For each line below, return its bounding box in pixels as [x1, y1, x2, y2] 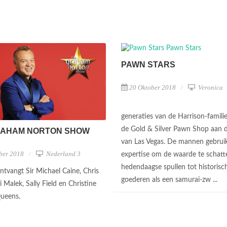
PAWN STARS [121, 60, 175, 69]
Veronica [197, 84, 223, 91]
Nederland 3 [45, 149, 81, 158]
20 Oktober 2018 [129, 84, 176, 91]
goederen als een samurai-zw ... [121, 176, 219, 183]
